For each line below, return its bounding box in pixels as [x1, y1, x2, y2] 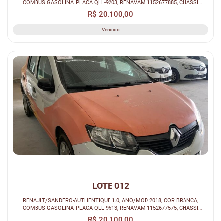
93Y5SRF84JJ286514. [84, 6, 137, 13]
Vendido [101, 26, 120, 32]
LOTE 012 [92, 181, 129, 191]
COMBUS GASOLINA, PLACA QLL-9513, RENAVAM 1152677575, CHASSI [23, 204, 198, 212]
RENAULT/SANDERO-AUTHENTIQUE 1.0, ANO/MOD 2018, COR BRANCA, [23, 197, 198, 204]
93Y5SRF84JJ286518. [84, 212, 137, 219]
